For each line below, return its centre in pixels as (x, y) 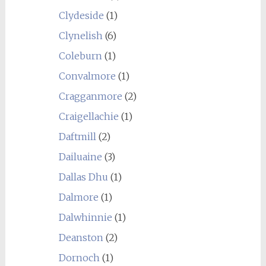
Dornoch (79, 257)
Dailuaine (80, 156)
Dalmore (78, 197)
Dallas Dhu (83, 177)
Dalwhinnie (85, 217)
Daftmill (77, 136)
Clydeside (81, 15)
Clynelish (80, 35)
